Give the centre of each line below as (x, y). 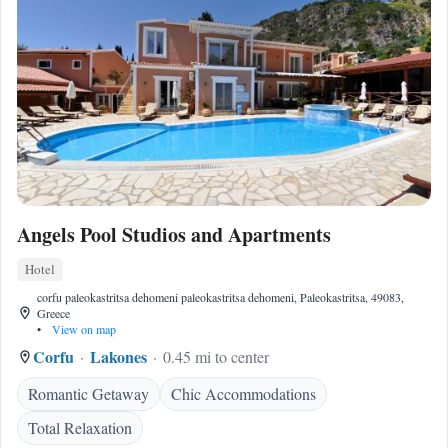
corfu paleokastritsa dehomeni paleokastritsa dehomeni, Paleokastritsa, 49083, (220, 297)
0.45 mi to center (216, 356)
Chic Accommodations (243, 393)
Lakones (118, 356)
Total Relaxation (80, 427)
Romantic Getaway (88, 393)
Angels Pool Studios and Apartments (174, 234)
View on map (82, 329)
